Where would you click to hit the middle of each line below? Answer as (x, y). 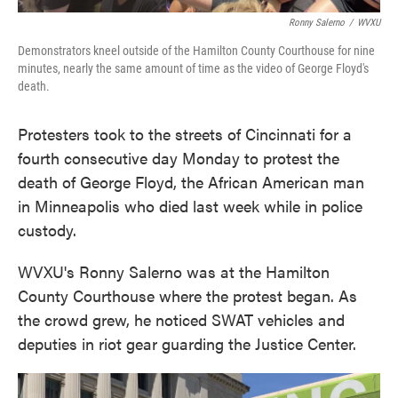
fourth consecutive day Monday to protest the (179, 158)
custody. (49, 230)
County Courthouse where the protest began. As (187, 295)
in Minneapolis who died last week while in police (190, 206)
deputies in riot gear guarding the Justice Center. (189, 343)
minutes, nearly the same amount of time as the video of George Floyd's (193, 68)
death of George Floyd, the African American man (191, 182)
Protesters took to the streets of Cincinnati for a (185, 134)
